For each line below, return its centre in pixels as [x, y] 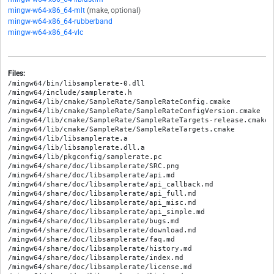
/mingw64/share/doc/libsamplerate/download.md [102, 230]
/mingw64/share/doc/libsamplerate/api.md [91, 175]
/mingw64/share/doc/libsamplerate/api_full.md [102, 194]
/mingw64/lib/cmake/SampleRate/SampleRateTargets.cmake [121, 129]
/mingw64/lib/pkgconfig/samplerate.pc [85, 157]
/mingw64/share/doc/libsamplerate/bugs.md [94, 221]
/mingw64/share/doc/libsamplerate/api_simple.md [106, 212]
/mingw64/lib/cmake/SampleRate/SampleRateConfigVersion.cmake [134, 111]
